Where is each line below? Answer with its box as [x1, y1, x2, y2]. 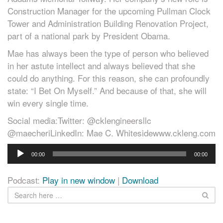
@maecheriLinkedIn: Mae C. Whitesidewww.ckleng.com [7, 126, 216, 139]
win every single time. [7, 97, 89, 109]
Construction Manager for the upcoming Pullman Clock [7, 4, 211, 17]
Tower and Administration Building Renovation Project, [7, 17, 209, 29]
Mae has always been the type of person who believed [7, 47, 209, 59]
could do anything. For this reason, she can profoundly [7, 72, 210, 84]
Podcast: [7, 174, 42, 186]
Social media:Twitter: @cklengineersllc [7, 114, 151, 126]
